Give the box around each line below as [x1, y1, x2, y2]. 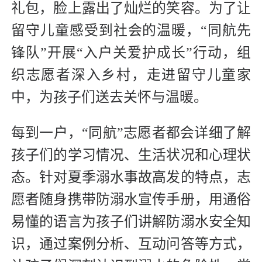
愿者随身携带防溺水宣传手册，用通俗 [11, 191, 251, 207]
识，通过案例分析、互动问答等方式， [11, 236, 251, 251]
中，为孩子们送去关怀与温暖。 [11, 89, 208, 105]
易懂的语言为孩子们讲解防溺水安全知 [11, 213, 251, 229]
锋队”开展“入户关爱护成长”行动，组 [11, 44, 251, 60]
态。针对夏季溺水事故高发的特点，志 [11, 169, 251, 185]
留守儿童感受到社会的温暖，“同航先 [11, 22, 251, 38]
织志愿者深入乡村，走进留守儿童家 [11, 67, 251, 82]
